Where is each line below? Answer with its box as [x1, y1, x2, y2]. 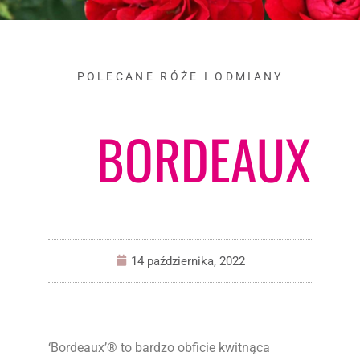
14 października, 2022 [130, 254, 245, 268]
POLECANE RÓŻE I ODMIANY [76, 70, 284, 83]
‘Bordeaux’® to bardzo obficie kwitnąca [48, 340, 270, 355]
